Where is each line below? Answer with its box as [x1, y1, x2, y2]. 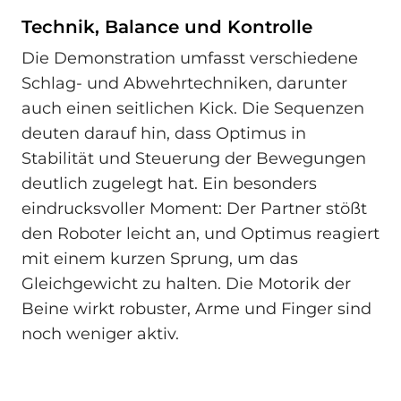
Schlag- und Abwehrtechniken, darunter [21, 73, 347, 94]
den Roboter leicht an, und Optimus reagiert [21, 224, 380, 244]
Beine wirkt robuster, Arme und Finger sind [21, 299, 371, 320]
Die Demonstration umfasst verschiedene [21, 48, 358, 69]
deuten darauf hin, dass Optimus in [21, 124, 306, 144]
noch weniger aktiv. [21, 324, 179, 345]
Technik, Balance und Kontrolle [21, 15, 312, 38]
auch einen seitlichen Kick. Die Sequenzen [21, 98, 364, 119]
